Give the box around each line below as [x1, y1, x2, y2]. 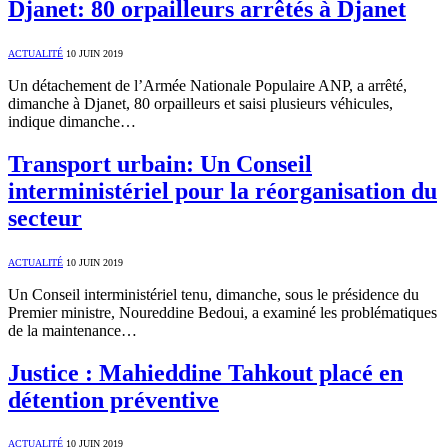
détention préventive [8, 386, 219, 413]
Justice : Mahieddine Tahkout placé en [8, 359, 403, 386]
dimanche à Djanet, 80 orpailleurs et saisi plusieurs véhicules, [8, 94, 393, 112]
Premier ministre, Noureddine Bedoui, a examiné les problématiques [8, 303, 437, 321]
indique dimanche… [8, 112, 136, 130]
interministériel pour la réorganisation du [8, 177, 437, 204]
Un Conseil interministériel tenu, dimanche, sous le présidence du [8, 285, 419, 303]
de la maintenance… [8, 321, 137, 339]
